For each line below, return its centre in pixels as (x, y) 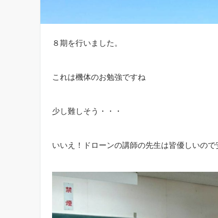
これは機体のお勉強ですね (99, 77)
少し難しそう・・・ (87, 111)
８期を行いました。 (87, 43)
